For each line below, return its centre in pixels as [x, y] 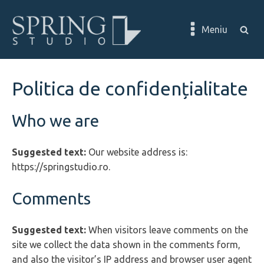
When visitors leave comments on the [168, 230]
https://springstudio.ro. [61, 167]
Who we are [55, 121]
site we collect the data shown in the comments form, [126, 245]
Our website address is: [138, 152]
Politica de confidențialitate [130, 88]
